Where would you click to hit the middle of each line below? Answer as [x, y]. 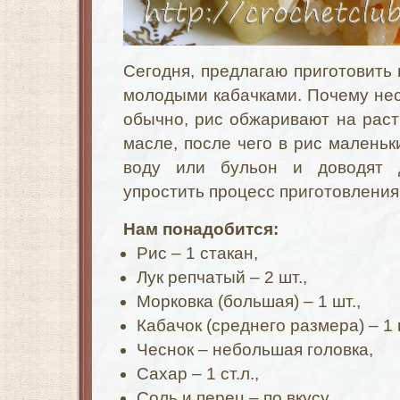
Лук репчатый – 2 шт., [222, 277]
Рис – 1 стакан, [197, 253]
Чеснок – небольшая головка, [255, 350]
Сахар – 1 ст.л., [198, 374]
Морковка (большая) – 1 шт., [249, 301]
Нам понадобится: [201, 229]
